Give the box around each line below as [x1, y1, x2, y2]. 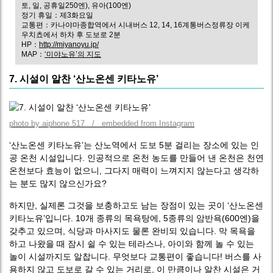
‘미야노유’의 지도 [44, 50, 101, 58]
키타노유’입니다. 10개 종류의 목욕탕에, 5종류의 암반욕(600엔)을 [9, 213, 260, 223]
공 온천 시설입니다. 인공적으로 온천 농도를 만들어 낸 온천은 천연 [9, 153, 264, 163]
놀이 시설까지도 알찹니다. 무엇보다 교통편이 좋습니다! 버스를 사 [9, 252, 261, 261]
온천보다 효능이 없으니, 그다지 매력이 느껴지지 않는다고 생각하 [9, 166, 259, 175]
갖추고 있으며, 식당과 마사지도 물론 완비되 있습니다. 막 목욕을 [9, 226, 255, 236]
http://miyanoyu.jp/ [39, 40, 99, 49]
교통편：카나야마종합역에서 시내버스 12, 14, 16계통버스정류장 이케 [21, 21, 250, 29]
